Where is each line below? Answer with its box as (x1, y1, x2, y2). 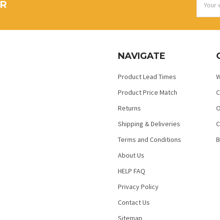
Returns (118, 103, 141, 112)
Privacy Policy (118, 182, 159, 191)
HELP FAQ (118, 166, 145, 175)
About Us (118, 150, 144, 160)
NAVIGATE (118, 50, 165, 61)
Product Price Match (118, 87, 177, 97)
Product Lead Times (118, 72, 176, 81)
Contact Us (118, 197, 150, 207)
